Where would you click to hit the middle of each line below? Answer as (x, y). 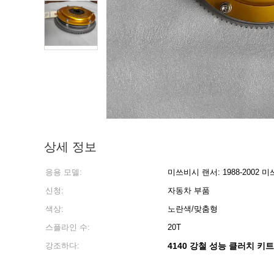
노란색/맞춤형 (193, 209)
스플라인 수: (68, 227)
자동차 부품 (189, 191)
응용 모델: (64, 172)
